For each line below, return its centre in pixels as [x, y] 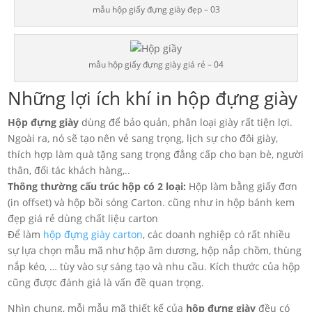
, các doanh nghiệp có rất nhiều [217, 235]
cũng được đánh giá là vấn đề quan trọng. [106, 283]
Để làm [26, 235]
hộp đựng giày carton [93, 235]
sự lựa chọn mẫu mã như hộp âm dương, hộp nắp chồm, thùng [155, 251]
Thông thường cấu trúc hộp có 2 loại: [97, 187]
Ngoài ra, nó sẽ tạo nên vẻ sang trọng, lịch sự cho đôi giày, [143, 139]
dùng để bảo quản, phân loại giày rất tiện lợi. [186, 123]
